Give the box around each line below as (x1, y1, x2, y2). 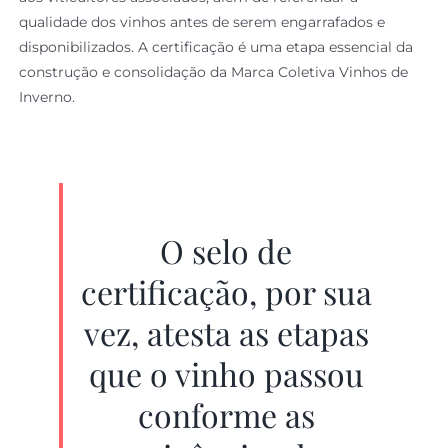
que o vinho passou (88, 351, 364, 395)
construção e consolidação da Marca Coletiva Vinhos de (19, 62, 409, 81)
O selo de (160, 228, 292, 272)
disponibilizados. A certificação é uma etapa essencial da (19, 37, 414, 56)
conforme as (137, 392, 315, 436)
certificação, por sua (80, 269, 372, 313)
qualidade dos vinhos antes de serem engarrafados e (19, 12, 386, 31)
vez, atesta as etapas (83, 310, 369, 354)
